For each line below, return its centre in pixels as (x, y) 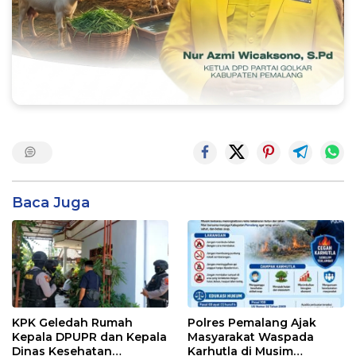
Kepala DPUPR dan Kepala (89, 337)
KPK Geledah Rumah (72, 322)
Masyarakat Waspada (251, 337)
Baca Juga (51, 202)
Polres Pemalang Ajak (252, 322)
